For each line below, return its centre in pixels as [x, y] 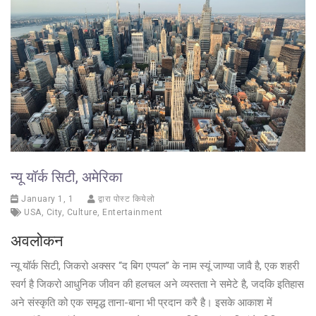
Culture [82, 213]
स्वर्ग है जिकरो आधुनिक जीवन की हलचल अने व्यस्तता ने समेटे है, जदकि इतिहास [157, 285]
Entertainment [133, 213]
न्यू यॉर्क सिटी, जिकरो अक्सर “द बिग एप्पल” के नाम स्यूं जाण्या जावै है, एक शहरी [155, 266]
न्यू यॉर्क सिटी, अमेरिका [67, 177]
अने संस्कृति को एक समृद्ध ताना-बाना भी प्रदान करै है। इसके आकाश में [141, 303]
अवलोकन [37, 241]
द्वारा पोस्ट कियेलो [125, 199]
